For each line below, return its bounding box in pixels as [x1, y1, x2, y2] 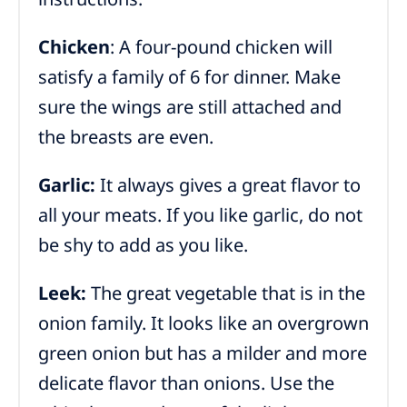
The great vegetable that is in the [86, 281, 365, 305]
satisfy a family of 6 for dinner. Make [38, 65, 341, 89]
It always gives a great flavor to [95, 173, 361, 197]
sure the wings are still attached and [38, 94, 342, 119]
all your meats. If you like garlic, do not [38, 203, 362, 227]
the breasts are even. [38, 124, 213, 149]
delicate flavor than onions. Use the [38, 371, 334, 395]
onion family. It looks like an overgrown [38, 311, 369, 335]
